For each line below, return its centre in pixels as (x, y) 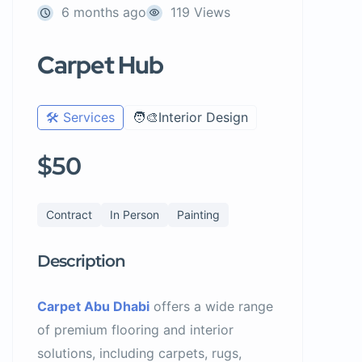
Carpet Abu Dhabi (93, 306)
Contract (69, 215)
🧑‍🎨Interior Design (190, 117)
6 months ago (104, 12)
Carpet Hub (100, 65)
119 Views (200, 12)
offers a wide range (211, 306)
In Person (135, 215)
